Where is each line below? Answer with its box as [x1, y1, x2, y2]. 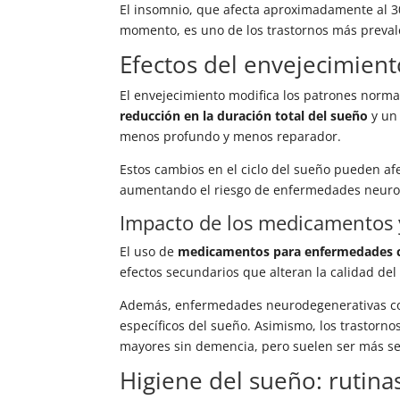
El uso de [120, 242, 179, 260]
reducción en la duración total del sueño [120, 106, 369, 124]
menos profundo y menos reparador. [120, 127, 342, 145]
